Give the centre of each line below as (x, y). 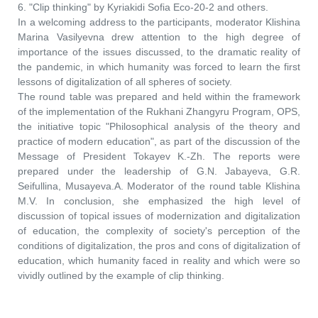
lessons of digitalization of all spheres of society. (125, 82)
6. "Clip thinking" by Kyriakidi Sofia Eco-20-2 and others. (143, 7)
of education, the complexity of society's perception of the (159, 231)
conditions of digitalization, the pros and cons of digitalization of (159, 246)
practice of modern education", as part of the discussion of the (159, 141)
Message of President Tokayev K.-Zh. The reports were (159, 156)
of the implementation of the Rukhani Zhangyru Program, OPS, (159, 111)
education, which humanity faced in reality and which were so (159, 261)
